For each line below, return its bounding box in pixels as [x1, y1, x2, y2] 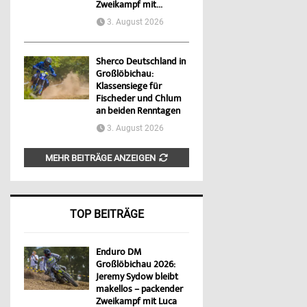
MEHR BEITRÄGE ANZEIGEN [45, 153, 156, 164]
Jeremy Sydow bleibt [96, 271, 178, 285]
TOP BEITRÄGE [69, 208, 144, 221]
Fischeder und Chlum [96, 93, 182, 107]
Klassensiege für [96, 80, 162, 95]
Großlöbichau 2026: [96, 258, 175, 273]
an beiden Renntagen [96, 105, 180, 119]
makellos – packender [96, 283, 183, 297]
